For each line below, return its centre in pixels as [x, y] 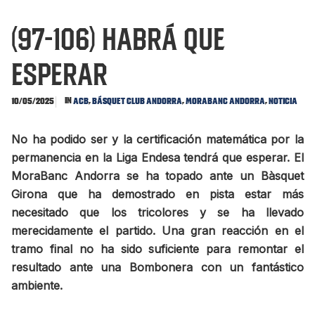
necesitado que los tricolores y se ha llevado [157, 213]
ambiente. [37, 286]
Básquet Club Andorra [137, 101]
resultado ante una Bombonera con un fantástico [157, 268]
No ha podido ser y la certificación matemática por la [157, 140]
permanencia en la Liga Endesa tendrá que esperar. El [157, 158]
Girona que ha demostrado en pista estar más [157, 194]
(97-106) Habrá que [118, 39]
